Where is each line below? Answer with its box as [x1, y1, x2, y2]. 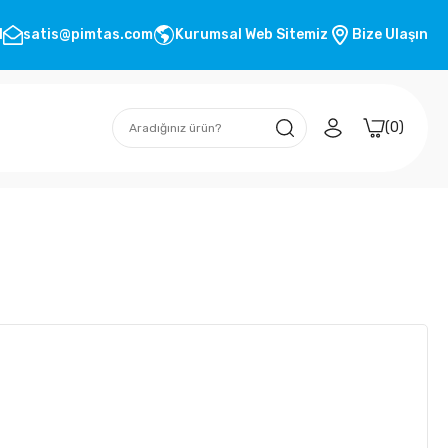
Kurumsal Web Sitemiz [175, 26, 328, 43]
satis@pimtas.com [23, 26, 153, 43]
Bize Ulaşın [352, 26, 428, 43]
